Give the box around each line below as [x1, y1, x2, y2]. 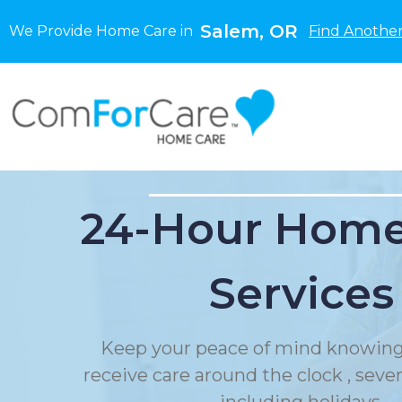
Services [209, 267, 394, 319]
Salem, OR [200, 21, 298, 42]
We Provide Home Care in [9, 22, 200, 39]
